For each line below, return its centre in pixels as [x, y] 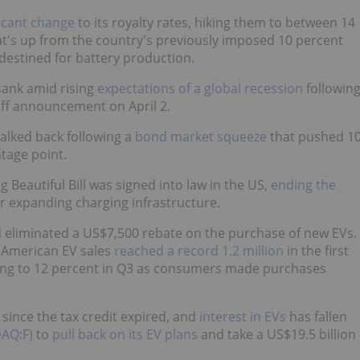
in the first [316, 251]
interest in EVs [243, 317]
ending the [303, 185]
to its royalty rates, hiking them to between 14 [215, 23]
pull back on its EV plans [125, 335]
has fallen [317, 317]
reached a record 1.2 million [199, 251]
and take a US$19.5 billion [277, 335]
